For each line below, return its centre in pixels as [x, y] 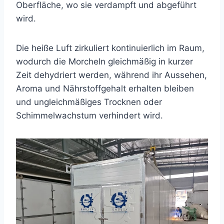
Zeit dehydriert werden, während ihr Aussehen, [111, 75]
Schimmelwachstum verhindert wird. [89, 115]
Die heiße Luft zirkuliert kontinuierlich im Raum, [110, 48]
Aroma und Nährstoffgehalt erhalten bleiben [105, 88]
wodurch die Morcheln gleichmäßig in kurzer [104, 61]
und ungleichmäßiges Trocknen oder [89, 102]
